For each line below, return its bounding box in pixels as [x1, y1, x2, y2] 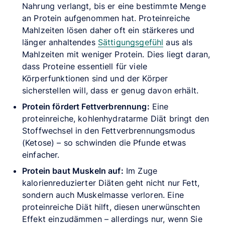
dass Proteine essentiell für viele [22, 61, 148, 71]
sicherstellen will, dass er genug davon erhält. [22, 85, 199, 95]
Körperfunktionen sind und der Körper [22, 73, 168, 83]
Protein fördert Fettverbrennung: [22, 101, 150, 111]
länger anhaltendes [22, 37, 98, 47]
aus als [163, 37, 193, 47]
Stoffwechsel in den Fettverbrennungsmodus [22, 125, 195, 136]
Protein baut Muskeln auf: [22, 165, 124, 176]
